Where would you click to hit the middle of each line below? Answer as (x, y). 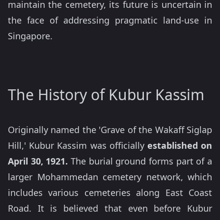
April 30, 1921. (38, 161)
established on (180, 145)
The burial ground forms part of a (140, 161)
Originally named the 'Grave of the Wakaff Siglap (110, 130)
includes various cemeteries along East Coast (110, 192)
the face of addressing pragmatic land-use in (110, 20)
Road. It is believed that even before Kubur (110, 208)
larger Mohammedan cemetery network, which (110, 177)
